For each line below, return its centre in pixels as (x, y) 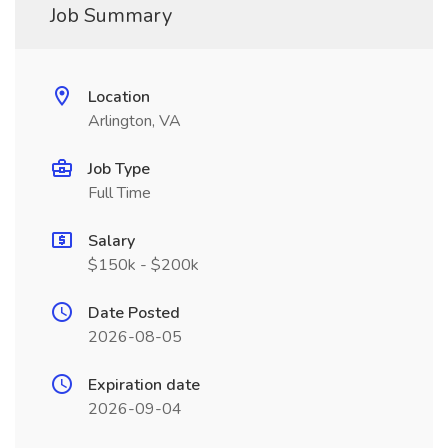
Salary (111, 241)
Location (119, 97)
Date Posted (134, 313)
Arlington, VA (134, 121)
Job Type (119, 169)
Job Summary (111, 15)
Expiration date (144, 385)
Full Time (119, 193)
